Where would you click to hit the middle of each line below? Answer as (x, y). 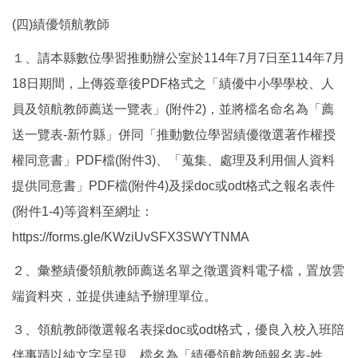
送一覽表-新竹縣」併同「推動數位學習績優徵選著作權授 (174, 134)
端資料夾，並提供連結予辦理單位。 (114, 296)
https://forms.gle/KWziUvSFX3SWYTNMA (131, 237)
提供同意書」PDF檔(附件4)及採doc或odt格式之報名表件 (173, 185)
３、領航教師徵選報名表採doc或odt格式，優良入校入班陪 (178, 329)
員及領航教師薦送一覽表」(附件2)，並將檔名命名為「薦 (173, 109)
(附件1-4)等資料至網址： (83, 211)
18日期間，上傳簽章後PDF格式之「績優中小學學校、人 (173, 83)
